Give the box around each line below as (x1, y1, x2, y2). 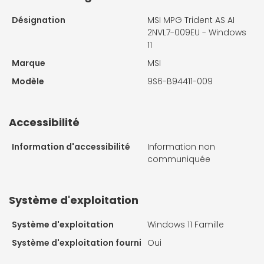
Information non (147, 141, 215, 153)
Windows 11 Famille (147, 219, 224, 231)
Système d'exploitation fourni (12, 237, 141, 249)
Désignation (12, 14, 65, 27)
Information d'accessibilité (12, 141, 130, 153)
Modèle (12, 75, 44, 88)
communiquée (147, 153, 210, 166)
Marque (12, 57, 45, 70)
